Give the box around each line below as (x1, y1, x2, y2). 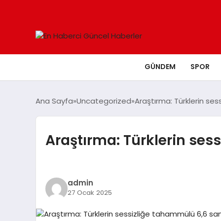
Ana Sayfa (36, 96, 73, 106)
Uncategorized (76, 96, 131, 106)
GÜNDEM (145, 62, 176, 72)
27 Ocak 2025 (67, 187, 112, 197)
